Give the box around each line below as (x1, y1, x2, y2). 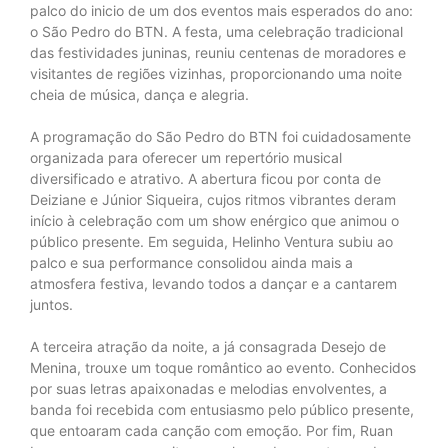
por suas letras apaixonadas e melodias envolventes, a (30, 379, 387, 397)
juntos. (30, 295, 73, 313)
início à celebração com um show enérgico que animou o (30, 211, 399, 229)
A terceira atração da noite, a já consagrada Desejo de (30, 337, 386, 355)
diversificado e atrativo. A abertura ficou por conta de (30, 169, 381, 187)
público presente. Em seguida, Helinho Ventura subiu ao (30, 232, 393, 250)
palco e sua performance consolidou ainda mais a (30, 253, 353, 271)
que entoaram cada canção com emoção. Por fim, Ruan (30, 421, 393, 439)
